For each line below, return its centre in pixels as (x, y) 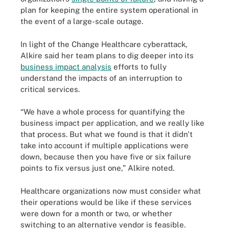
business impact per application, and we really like (112, 123)
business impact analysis (66, 66)
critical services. (50, 89)
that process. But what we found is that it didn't (107, 134)
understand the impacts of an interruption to (101, 78)
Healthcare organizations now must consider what (111, 191)
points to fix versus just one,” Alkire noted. (97, 168)
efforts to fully (139, 66)
